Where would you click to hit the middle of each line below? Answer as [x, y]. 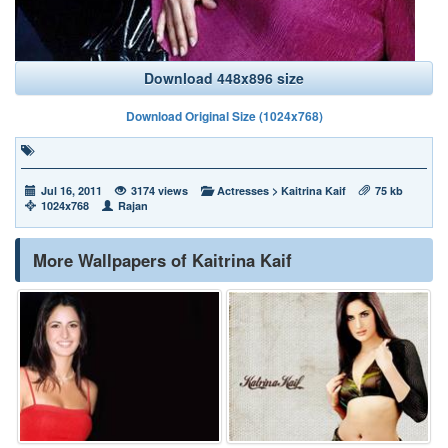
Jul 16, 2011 [71, 190]
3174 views [159, 190]
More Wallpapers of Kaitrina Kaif [162, 260]
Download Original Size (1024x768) [224, 116]
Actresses [243, 190]
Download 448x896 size [224, 78]
